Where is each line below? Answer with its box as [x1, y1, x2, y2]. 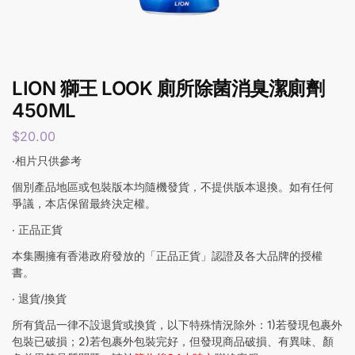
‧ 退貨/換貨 [12, 291, 67, 305]
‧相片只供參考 [12, 153, 82, 167]
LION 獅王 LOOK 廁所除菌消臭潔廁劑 [12, 77, 324, 100]
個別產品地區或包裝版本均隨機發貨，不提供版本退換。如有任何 [12, 179, 334, 193]
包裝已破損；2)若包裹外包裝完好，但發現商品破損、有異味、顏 [12, 334, 334, 348]
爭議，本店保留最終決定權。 [12, 196, 156, 210]
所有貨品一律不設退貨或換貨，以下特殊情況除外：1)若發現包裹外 [12, 317, 342, 331]
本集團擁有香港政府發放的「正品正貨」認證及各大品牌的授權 [12, 248, 323, 262]
